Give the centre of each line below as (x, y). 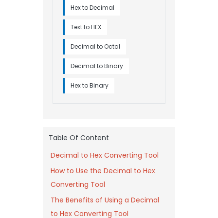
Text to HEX (86, 27)
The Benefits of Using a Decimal (105, 200)
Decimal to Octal (95, 46)
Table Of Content (79, 137)
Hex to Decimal (92, 7)
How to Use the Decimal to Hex (103, 171)
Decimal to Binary (97, 66)
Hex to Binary (90, 85)
